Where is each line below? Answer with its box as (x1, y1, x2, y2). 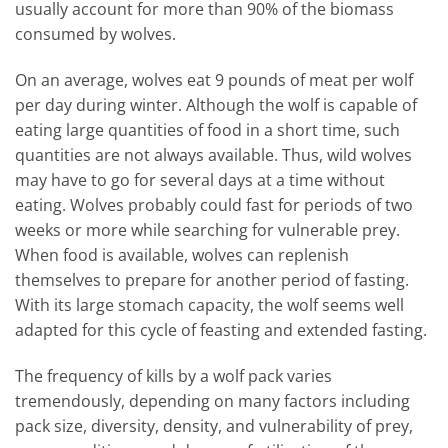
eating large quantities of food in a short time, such (15, 118, 400, 141)
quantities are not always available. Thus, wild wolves (15, 143, 412, 166)
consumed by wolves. (15, 23, 176, 46)
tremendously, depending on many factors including (15, 389, 410, 412)
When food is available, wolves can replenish (15, 243, 349, 266)
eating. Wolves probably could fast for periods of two (15, 193, 413, 216)
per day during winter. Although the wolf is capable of (15, 93, 417, 116)
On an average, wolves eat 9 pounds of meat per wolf (15, 68, 413, 91)
